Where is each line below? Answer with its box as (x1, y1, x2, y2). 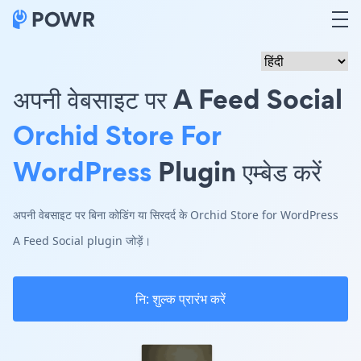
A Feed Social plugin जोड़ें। (13, 233, 151, 248)
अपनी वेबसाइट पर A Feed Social (13, 80, 342, 118)
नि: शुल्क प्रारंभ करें (135, 290, 226, 308)
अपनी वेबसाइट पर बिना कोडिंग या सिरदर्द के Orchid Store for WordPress (13, 207, 338, 222)
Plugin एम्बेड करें (151, 152, 322, 190)
